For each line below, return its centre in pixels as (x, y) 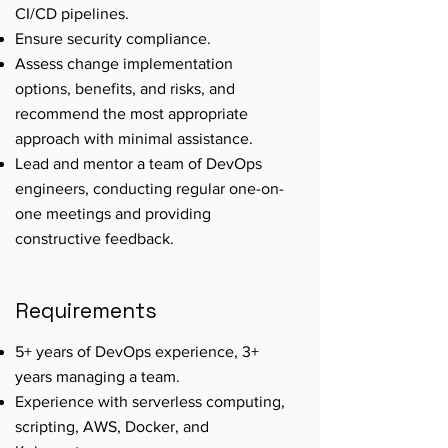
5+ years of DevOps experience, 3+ (137, 351)
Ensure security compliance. (113, 38)
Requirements (86, 310)
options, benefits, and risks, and (125, 88)
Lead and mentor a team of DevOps (138, 163)
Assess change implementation (124, 63)
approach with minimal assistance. (134, 138)
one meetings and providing (113, 213)
